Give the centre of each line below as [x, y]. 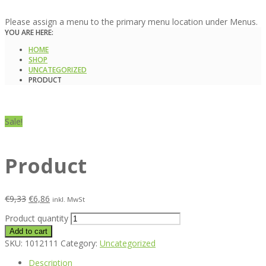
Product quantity [37, 218]
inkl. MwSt [69, 199]
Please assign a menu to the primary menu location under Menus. [131, 22]
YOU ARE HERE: [29, 32]
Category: [80, 243]
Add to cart [28, 231]
